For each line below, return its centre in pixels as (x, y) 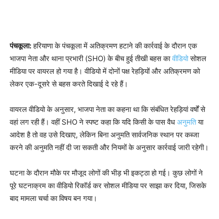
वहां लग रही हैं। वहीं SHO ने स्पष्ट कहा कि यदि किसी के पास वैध (93, 122)
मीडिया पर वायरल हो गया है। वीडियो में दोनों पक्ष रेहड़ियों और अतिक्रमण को (105, 71)
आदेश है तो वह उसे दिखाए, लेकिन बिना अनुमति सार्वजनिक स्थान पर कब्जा (104, 135)
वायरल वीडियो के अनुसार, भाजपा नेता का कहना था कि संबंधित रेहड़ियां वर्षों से (108, 109)
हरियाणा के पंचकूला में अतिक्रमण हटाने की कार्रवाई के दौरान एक (114, 46)
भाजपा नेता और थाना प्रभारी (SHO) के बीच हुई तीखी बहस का (91, 58)
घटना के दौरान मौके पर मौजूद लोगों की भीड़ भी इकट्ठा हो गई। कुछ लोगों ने (106, 173)
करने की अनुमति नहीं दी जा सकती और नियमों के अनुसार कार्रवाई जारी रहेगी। (109, 147)
